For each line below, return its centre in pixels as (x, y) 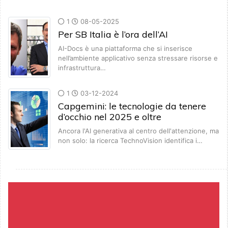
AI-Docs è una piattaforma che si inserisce (125, 49)
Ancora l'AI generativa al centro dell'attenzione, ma (138, 131)
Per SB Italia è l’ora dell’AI (113, 35)
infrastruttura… (82, 68)
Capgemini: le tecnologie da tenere (132, 106)
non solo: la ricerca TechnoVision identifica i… (130, 141)
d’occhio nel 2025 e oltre (110, 117)
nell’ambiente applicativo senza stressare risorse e (138, 58)
